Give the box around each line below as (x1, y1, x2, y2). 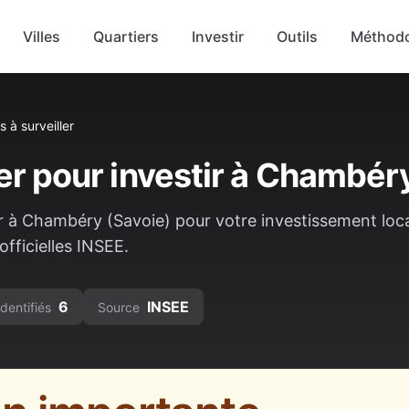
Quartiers (92, 27, 159, 46)
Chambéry (22, 211, 102, 230)
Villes (22, 27, 60, 46)
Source (98, 299, 140, 315)
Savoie (113, 211, 164, 230)
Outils (276, 27, 318, 46)
